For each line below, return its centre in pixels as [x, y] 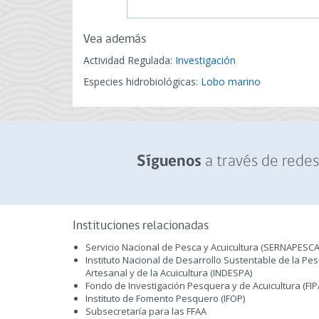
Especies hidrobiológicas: [142, 82]
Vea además [115, 40]
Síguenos [169, 162]
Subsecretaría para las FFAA [146, 311]
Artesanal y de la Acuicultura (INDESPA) [169, 273]
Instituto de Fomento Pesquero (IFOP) [165, 298]
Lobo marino [231, 82]
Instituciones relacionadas [141, 226]
